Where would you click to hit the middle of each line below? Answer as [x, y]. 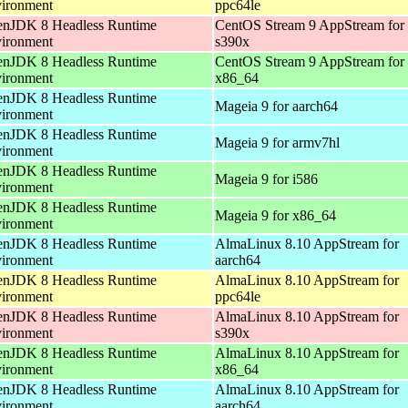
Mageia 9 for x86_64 [275, 215]
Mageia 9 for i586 [266, 178]
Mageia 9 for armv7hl [277, 142]
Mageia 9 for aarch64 [276, 106]
